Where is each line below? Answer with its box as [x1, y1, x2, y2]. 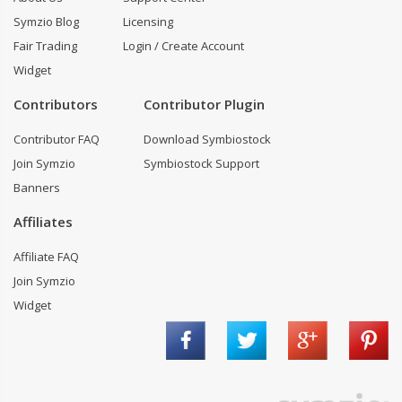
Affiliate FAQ [13, 249, 79, 265]
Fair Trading [13, 38, 77, 54]
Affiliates [13, 213, 73, 231]
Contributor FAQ [13, 131, 100, 147]
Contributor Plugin [144, 95, 265, 113]
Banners [13, 179, 60, 196]
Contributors [13, 95, 98, 113]
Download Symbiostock [144, 131, 271, 147]
